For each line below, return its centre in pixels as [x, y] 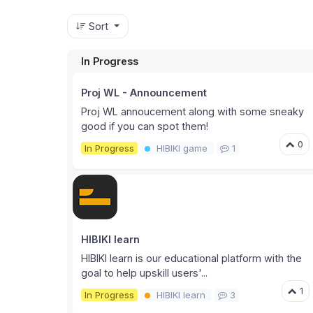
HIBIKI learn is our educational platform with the [191, 259]
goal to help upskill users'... [144, 273]
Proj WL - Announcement [144, 93]
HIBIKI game [182, 148]
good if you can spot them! [145, 126]
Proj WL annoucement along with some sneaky [192, 112]
